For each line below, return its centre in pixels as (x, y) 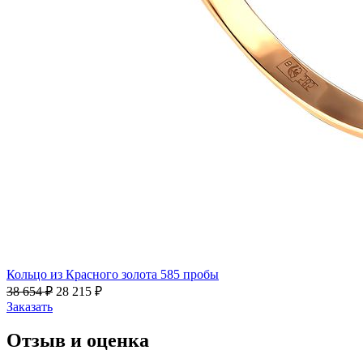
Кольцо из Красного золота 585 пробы (113, 274)
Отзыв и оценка (78, 341)
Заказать (30, 306)
